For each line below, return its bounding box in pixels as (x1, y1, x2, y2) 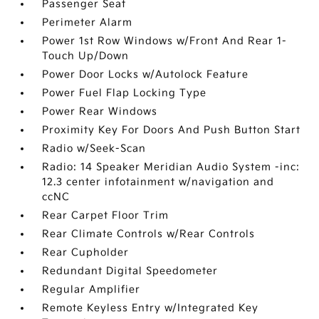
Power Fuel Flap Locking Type (42, 87, 207, 99)
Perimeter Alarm (42, 16, 133, 28)
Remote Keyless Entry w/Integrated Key (42, 302, 259, 314)
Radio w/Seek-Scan (42, 142, 147, 155)
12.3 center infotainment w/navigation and (42, 176, 275, 188)
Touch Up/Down (42, 50, 130, 62)
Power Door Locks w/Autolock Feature (42, 68, 249, 80)
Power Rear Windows (42, 105, 158, 117)
